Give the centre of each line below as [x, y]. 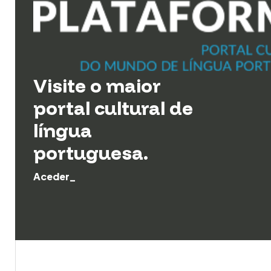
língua [63, 130]
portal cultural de [113, 108]
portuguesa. [91, 153]
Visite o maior [97, 86]
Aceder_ [54, 176]
